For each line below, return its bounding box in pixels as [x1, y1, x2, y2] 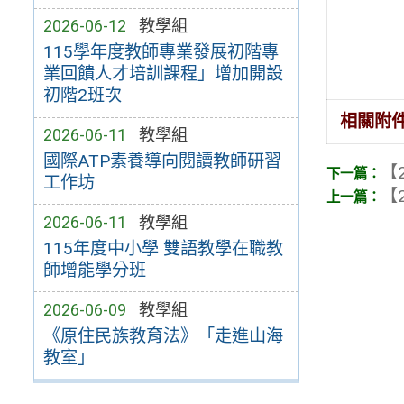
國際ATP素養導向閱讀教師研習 [42, 150, 281, 171]
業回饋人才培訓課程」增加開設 [42, 63, 283, 85]
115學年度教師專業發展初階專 [42, 41, 279, 63]
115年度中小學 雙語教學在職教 [42, 237, 283, 259]
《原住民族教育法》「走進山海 [42, 325, 283, 346]
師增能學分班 [42, 259, 146, 280]
